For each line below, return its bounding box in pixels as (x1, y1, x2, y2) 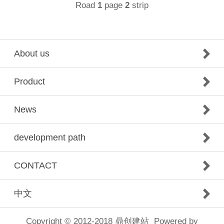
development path (14, 132, 85, 143)
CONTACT (14, 160, 57, 171)
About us (14, 48, 49, 59)
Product (14, 76, 45, 87)
